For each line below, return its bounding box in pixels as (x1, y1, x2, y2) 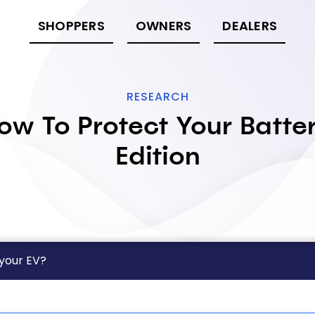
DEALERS (222, 16, 278, 34)
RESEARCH (126, 89, 189, 105)
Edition (115, 139, 200, 172)
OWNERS (135, 16, 192, 34)
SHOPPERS (37, 16, 105, 34)
